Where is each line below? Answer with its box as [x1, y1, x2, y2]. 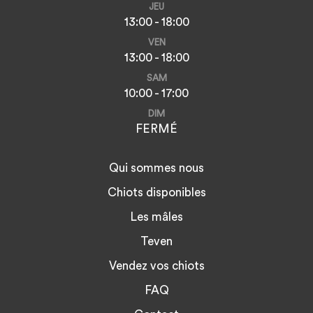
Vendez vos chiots [108, 260, 205, 272]
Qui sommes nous [109, 162, 204, 174]
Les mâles [130, 211, 183, 223]
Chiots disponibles [107, 187, 206, 198]
